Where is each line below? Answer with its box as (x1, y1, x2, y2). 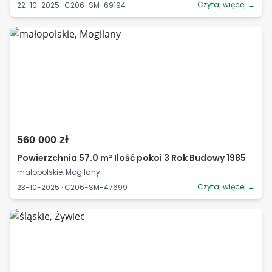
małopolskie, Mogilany (17, 167, 100, 177)
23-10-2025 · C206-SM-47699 (17, 182, 127, 192)
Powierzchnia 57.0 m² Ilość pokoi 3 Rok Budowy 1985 (17, 152, 246, 164)
